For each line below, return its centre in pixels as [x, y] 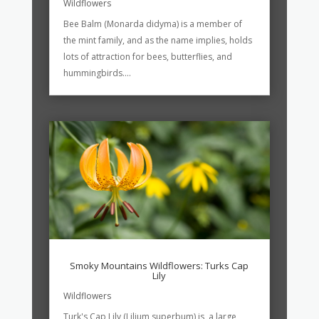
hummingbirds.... [97, 73]
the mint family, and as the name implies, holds [157, 41]
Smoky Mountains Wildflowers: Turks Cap [159, 265]
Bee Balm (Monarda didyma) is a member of [152, 24]
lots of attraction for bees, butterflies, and [147, 57]
